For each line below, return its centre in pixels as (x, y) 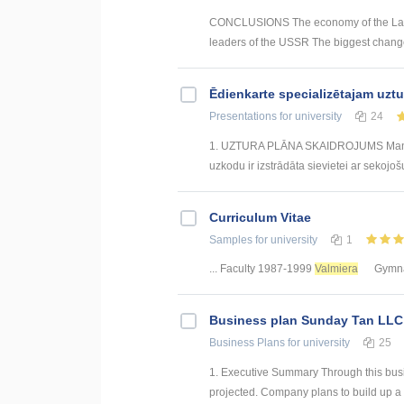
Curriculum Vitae (260, 217)
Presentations (243, 116)
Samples (231, 239)
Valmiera (336, 269)
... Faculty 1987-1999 (262, 269)
